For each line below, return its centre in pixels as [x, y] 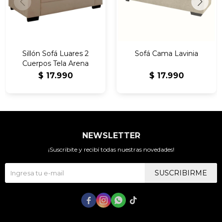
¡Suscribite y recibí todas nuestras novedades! [111, 150]
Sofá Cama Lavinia [166, 54]
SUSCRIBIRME [181, 173]
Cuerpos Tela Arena [55, 64]
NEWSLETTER [111, 136]
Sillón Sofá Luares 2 [55, 54]
